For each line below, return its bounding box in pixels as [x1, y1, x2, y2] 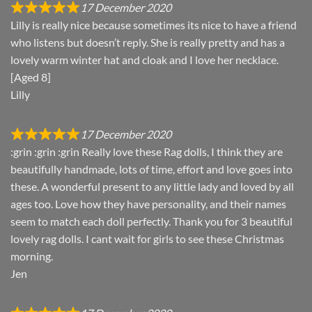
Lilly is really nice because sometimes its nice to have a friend [10, 18, 297, 32]
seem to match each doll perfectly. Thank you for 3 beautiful [10, 214, 292, 228]
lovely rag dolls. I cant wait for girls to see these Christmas [10, 232, 284, 246]
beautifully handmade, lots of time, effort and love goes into [10, 162, 292, 176]
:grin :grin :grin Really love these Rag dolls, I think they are [10, 145, 283, 159]
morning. [10, 249, 53, 263]
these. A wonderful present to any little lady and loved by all [10, 180, 294, 194]
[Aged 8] [10, 70, 51, 84]
